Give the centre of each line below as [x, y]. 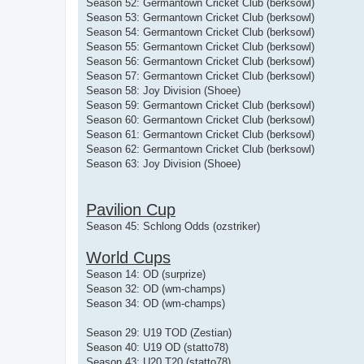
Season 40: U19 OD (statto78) [157, 347]
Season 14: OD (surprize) [146, 274]
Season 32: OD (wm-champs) [156, 288]
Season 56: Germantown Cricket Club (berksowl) [200, 61]
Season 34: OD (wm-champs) [156, 303]
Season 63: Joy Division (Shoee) [163, 163]
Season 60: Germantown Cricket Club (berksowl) [200, 119]
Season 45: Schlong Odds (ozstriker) [173, 226]
